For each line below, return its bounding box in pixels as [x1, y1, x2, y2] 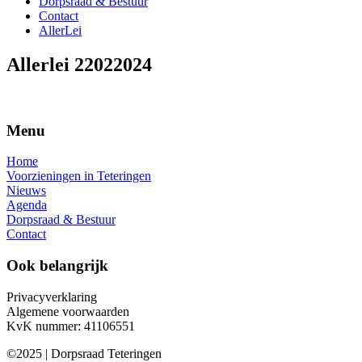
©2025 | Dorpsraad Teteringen [6, 346, 162, 360]
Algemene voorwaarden [6, 304, 129, 318]
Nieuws [6, 183, 46, 198]
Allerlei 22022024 [6, 53, 152, 75]
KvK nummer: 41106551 [6, 318, 135, 333]
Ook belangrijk [6, 256, 108, 274]
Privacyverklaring [6, 289, 97, 304]
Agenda [6, 198, 47, 213]
